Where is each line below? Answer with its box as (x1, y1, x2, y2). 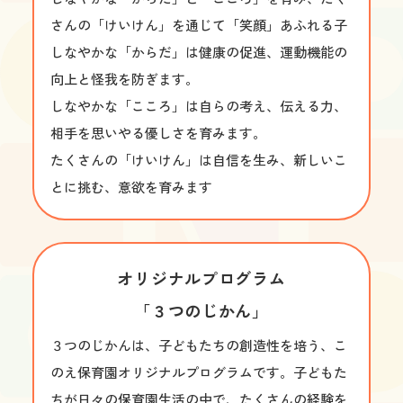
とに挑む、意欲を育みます (50, 176, 212, 196)
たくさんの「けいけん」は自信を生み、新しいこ (50, 149, 347, 169)
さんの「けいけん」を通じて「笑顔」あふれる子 (50, 14, 347, 34)
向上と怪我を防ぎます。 (50, 68, 199, 88)
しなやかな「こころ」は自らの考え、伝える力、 (50, 95, 347, 115)
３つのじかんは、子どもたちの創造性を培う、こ (50, 335, 347, 354)
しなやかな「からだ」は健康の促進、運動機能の (50, 41, 347, 61)
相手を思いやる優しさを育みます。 (50, 122, 266, 142)
